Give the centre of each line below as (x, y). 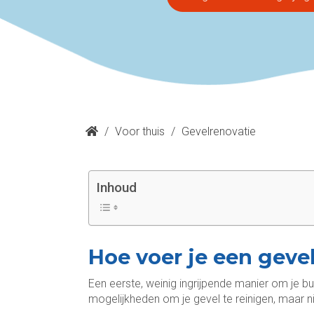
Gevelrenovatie (219, 131)
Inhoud (116, 187)
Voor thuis (140, 131)
